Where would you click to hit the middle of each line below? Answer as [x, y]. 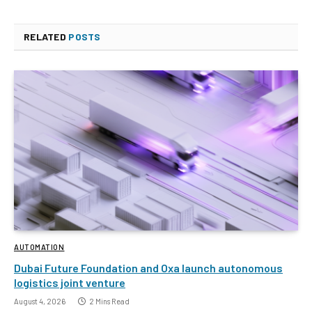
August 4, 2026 [40, 301]
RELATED [46, 37]
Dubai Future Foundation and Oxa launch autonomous [148, 267]
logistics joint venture [70, 282]
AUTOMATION [39, 247]
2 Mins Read [109, 301]
